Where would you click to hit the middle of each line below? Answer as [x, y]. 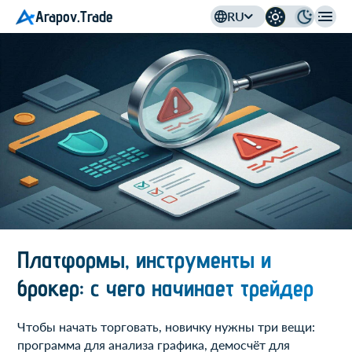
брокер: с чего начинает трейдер [166, 288]
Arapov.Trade [74, 16]
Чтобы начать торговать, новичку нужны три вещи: [167, 327]
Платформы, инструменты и [145, 259]
